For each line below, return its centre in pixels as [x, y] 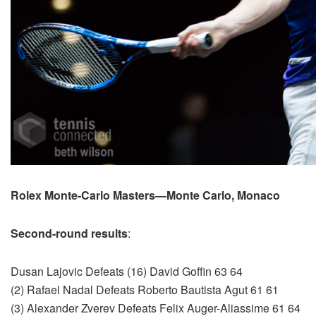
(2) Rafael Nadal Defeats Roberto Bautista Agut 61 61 [145, 290]
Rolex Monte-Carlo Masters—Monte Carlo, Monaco [145, 195]
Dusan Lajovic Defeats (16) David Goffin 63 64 [127, 272]
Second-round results [69, 233]
